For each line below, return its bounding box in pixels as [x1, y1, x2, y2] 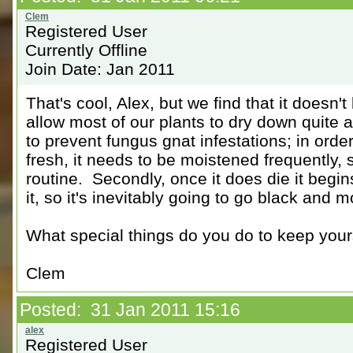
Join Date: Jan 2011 [25, 60, 175, 78]
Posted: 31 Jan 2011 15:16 [20, 299, 240, 320]
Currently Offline [25, 41, 147, 59]
